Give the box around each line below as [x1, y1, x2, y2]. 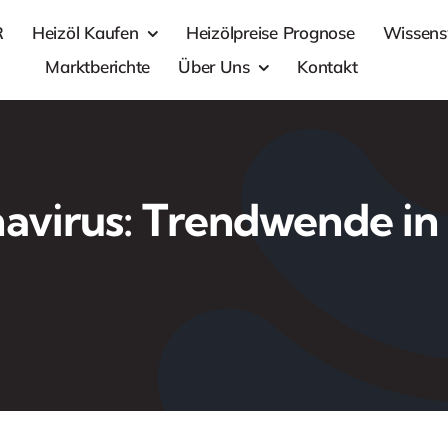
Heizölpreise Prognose [185, 22, 355, 43]
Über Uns [178, 56, 250, 77]
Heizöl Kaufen [31, 22, 139, 43]
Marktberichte [45, 56, 151, 77]
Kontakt [297, 56, 358, 77]
